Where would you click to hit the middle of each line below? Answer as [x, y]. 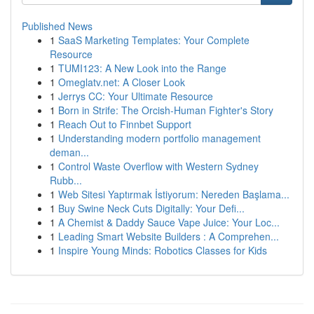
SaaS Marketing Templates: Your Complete [154, 40]
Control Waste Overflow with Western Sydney [158, 166]
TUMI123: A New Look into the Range [142, 68]
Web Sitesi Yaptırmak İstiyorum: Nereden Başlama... [174, 194]
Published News [57, 26]
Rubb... [66, 180]
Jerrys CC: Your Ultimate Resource [136, 96]
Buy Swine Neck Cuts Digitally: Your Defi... [151, 208]
